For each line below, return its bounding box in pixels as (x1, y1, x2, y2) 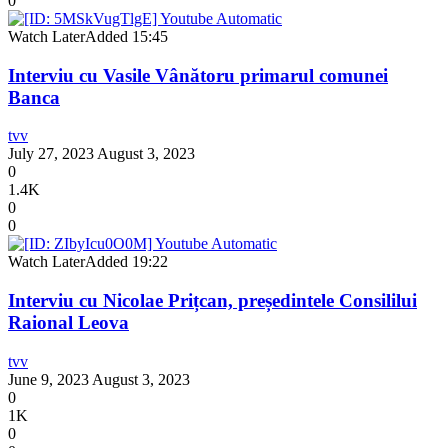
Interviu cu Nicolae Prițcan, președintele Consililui (8, 289, 417, 311)
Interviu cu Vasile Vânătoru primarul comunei (8, 64, 388, 86)
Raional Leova (8, 311, 129, 333)
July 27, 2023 (8, 145, 94, 163)
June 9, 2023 (8, 370, 89, 388)
